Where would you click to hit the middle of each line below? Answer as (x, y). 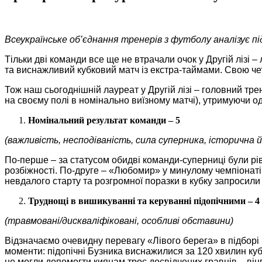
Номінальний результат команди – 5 (104, 120)
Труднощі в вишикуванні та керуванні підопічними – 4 (144, 201)
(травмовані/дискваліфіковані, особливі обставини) (119, 220)
